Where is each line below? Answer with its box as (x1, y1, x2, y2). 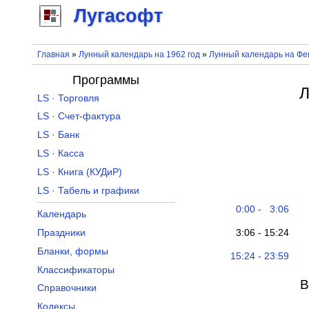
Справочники (37, 283, 97, 294)
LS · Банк (37, 130, 79, 141)
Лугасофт (74, 6, 163, 27)
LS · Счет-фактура (37, 111, 121, 122)
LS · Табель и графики (37, 185, 139, 196)
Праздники (37, 228, 86, 239)
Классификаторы (37, 264, 114, 275)
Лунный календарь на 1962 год (78, 49, 200, 59)
